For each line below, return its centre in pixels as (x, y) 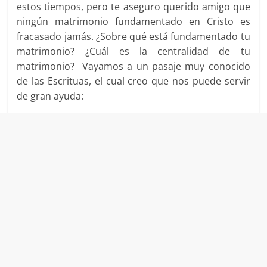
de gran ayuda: (50, 96)
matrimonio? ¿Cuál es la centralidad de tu (133, 52)
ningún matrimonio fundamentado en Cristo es (133, 22)
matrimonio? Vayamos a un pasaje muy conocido (133, 66)
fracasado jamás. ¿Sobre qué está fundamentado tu (133, 37)
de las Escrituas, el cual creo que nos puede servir (133, 81)
